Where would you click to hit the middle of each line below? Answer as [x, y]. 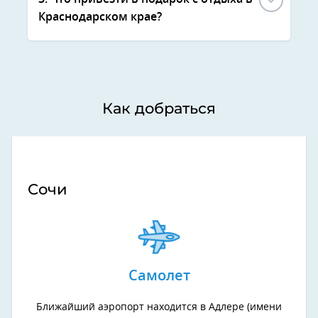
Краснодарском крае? [100, 17]
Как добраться [159, 108]
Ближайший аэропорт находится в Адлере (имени [159, 307]
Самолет [159, 276]
